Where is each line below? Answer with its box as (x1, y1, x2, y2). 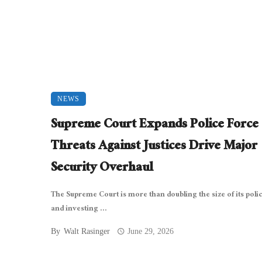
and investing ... (51, 201, 107, 217)
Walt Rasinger (64, 226, 110, 236)
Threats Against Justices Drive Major (51, 134, 257, 160)
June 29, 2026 (127, 226, 174, 236)
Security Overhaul (51, 156, 153, 181)
